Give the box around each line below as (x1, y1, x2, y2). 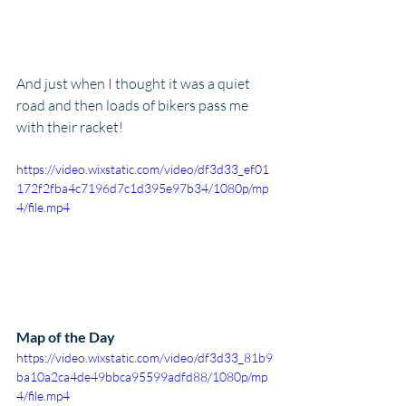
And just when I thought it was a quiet (16, 73, 253, 92)
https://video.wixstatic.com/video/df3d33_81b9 (16, 349, 273, 365)
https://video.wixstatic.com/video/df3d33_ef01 (16, 160, 269, 177)
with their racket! (16, 117, 123, 136)
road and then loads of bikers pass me (16, 95, 251, 114)
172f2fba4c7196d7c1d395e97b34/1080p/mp (16, 179, 268, 196)
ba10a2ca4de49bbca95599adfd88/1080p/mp (16, 368, 267, 384)
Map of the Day (16, 327, 115, 345)
